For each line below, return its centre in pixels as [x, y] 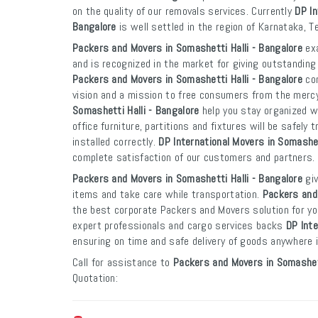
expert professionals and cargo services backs [179, 225]
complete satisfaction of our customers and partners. [194, 157]
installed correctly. [116, 142]
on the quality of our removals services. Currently [184, 11]
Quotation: [95, 278]
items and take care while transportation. [168, 194]
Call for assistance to [123, 262]
